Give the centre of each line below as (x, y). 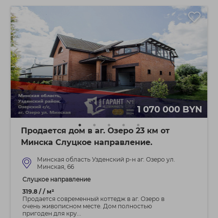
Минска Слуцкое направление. (86, 142)
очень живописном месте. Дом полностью (87, 206)
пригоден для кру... (52, 213)
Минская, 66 (55, 167)
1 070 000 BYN (170, 109)
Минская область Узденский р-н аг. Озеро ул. (106, 159)
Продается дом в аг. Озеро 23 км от (95, 131)
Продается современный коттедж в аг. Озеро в (93, 199)
